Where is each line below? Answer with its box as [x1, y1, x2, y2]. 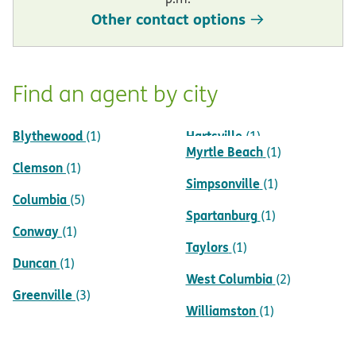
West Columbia [185, 269, 273, 288]
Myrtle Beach [185, 142, 263, 161]
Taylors [185, 238, 229, 257]
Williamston [185, 301, 256, 320]
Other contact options [91, 8, 246, 30]
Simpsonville [185, 174, 260, 193]
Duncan [13, 253, 56, 273]
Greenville [13, 285, 72, 304]
